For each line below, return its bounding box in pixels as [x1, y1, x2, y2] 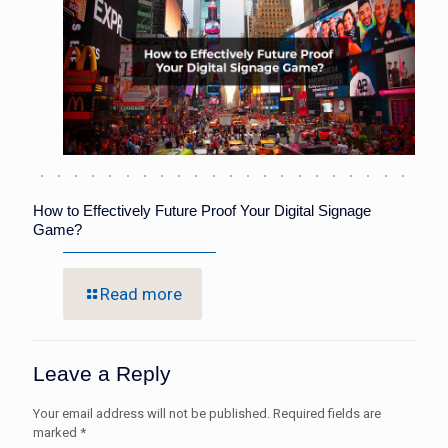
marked [33, 424, 80, 440]
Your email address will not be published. [33, 405, 270, 421]
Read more [100, 283, 182, 304]
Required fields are [273, 405, 381, 421]
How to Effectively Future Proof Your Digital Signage [33, 201, 371, 219]
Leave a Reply [33, 361, 171, 385]
